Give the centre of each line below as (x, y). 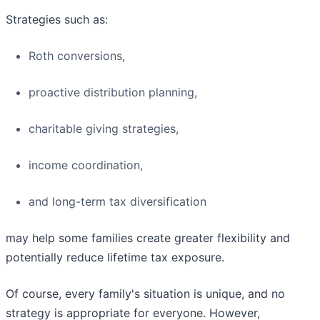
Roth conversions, (77, 56)
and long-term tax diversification (117, 202)
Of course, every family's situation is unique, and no (145, 294)
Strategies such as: (57, 20)
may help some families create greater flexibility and (148, 238)
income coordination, (86, 165)
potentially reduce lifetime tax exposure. (115, 257)
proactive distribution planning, (113, 92)
